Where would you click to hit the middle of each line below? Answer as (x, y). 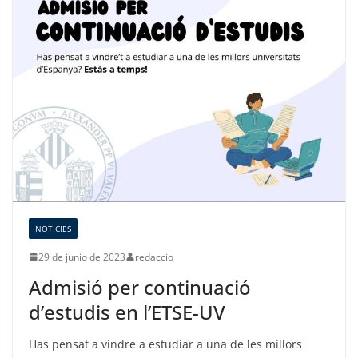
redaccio (154, 257)
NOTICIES (53, 228)
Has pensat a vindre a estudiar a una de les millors (165, 344)
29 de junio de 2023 (82, 257)
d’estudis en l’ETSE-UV (127, 312)
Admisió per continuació (140, 287)
